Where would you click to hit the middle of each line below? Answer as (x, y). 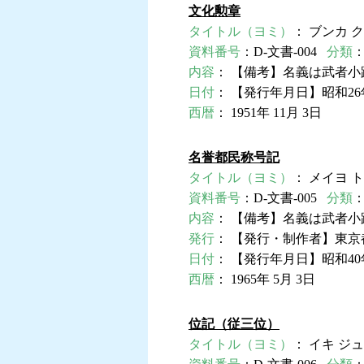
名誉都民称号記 (234, 158)
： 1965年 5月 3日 (265, 279)
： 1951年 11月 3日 (268, 113)
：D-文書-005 (284, 198)
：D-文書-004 (284, 52)
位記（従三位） (234, 324)
